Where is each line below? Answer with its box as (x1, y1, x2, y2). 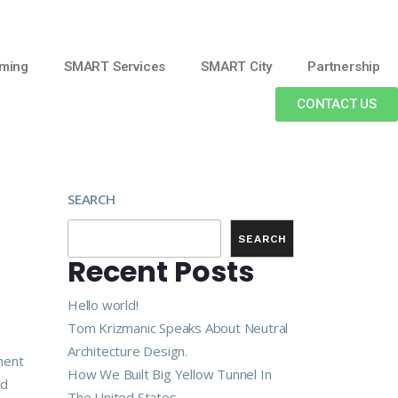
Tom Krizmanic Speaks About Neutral (68, 319, 289, 337)
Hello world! (68, 296, 139, 314)
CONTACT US (297, 96, 377, 112)
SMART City (201, 59, 273, 75)
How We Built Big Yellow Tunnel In (68, 365, 272, 383)
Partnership (307, 59, 380, 75)
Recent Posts (68, 251, 254, 291)
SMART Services (63, 59, 166, 75)
